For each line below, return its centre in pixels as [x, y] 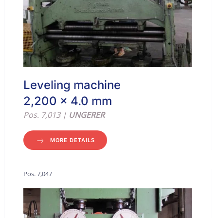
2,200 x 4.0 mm [68, 101]
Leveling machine [72, 85]
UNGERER [87, 115]
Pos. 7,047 [38, 174]
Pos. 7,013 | [46, 115]
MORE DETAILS [73, 140]
